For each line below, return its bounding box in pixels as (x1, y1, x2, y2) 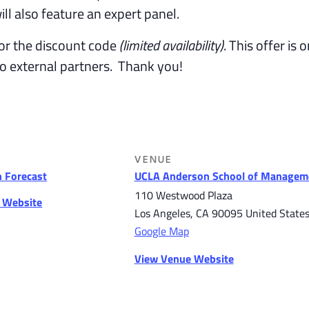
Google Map (134, 223, 189, 240)
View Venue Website (134, 250, 234, 268)
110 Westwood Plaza (134, 187, 232, 204)
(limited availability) (119, 34, 223, 57)
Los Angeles (134, 205, 190, 222)
